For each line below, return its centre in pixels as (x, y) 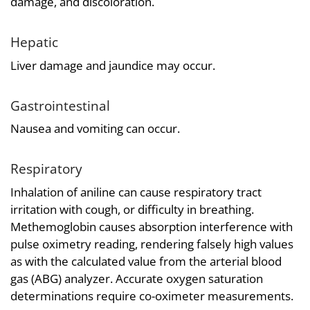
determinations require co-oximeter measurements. (152, 295)
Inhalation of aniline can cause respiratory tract (136, 192)
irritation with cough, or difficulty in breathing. (132, 209)
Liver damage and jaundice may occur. (113, 65)
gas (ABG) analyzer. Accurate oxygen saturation (137, 278)
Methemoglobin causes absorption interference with (152, 226)
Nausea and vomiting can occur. (95, 129)
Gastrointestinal (60, 105)
